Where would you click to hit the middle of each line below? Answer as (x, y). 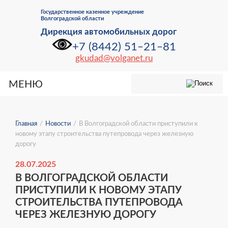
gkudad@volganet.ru (114, 59)
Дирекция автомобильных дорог (109, 32)
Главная (26, 124)
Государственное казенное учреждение (92, 12)
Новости (58, 124)
